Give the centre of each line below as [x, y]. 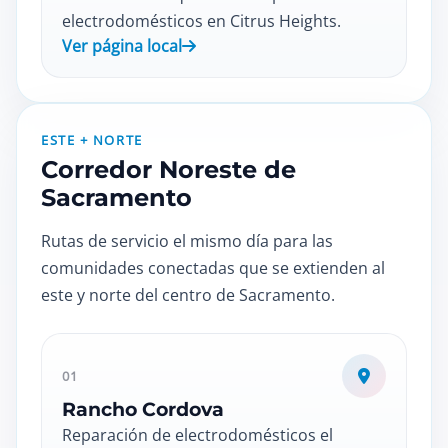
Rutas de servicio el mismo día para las [187, 241]
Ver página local [122, 46]
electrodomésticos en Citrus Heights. [201, 21]
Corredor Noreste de [168, 169]
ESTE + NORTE [92, 140]
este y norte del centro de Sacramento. [188, 295]
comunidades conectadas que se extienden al [213, 268]
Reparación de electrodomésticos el [197, 435]
